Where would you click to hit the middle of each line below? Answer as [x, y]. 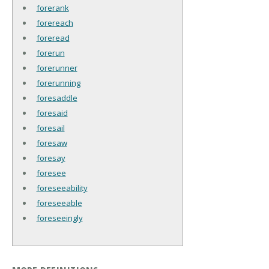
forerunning [58, 83]
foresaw [52, 143]
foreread [53, 38]
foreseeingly [59, 218]
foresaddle [57, 98]
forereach [55, 23]
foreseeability [62, 188]
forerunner [57, 68]
